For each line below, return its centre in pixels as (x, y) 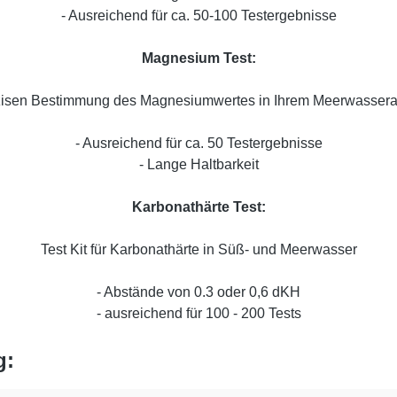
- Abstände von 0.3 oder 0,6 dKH (198, 292)
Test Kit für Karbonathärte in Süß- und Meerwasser (198, 250)
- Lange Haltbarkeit (198, 165)
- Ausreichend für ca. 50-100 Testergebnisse (198, 16)
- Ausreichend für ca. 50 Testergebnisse (198, 144)
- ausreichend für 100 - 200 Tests (198, 314)
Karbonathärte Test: (198, 207)
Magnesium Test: (198, 58)
